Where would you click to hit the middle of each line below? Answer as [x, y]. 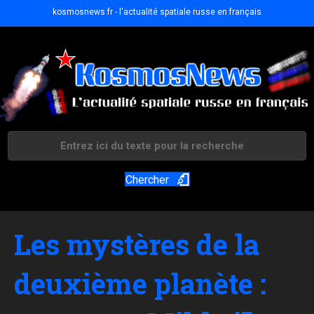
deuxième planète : [140, 284]
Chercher [147, 180]
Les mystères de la [137, 245]
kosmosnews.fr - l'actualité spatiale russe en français [157, 12]
